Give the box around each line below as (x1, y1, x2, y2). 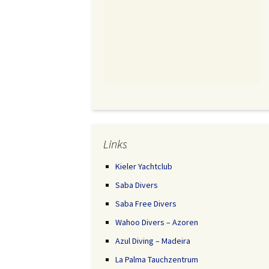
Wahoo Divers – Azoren (115, 217, 198, 228)
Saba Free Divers (115, 198, 177, 209)
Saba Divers (115, 180, 158, 190)
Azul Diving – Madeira (115, 235, 190, 246)
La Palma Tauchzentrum (115, 254, 198, 265)
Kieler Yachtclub (115, 161, 172, 172)
